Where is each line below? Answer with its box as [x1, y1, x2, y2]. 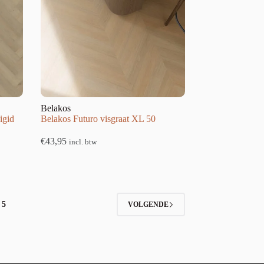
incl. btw [68, 138, 97, 147]
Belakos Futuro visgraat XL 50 [40, 114, 156, 124]
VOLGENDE [127, 200, 169, 209]
